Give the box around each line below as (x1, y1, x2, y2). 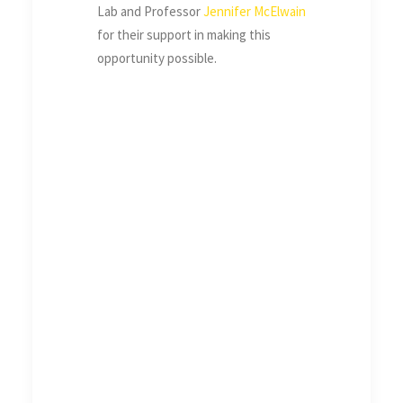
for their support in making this (97, 26, 271, 44)
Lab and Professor (97, 3, 203, 21)
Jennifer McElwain (203, 3, 306, 21)
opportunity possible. (97, 49, 217, 67)
